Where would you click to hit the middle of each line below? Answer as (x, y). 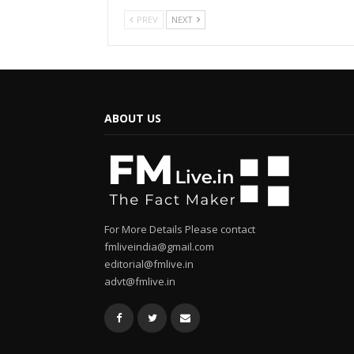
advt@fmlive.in (140, 281)
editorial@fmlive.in (149, 264)
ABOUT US (133, 118)
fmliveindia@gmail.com (159, 246)
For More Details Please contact (180, 229)
